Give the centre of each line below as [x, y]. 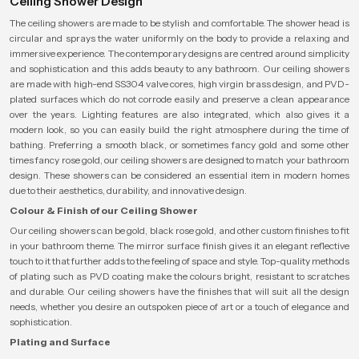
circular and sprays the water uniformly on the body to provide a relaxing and [179, 38]
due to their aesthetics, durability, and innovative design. [128, 190]
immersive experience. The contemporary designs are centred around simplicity [179, 53]
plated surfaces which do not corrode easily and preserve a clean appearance [179, 99]
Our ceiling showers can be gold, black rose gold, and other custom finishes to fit [179, 230]
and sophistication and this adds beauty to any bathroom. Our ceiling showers [179, 69]
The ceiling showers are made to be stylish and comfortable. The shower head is [179, 23]
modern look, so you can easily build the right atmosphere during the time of [179, 129]
